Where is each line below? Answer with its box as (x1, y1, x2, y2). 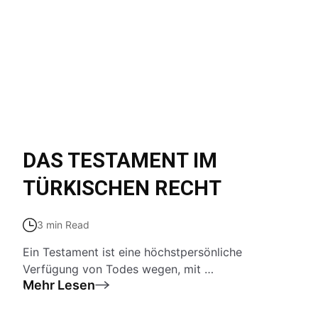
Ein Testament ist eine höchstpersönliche (23, 245, 242, 259)
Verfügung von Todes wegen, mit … (23, 262, 214, 276)
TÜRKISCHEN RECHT (23, 176, 221, 200)
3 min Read (37, 219, 89, 231)
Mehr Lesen (23, 278, 95, 292)
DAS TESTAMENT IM (23, 148, 217, 172)
